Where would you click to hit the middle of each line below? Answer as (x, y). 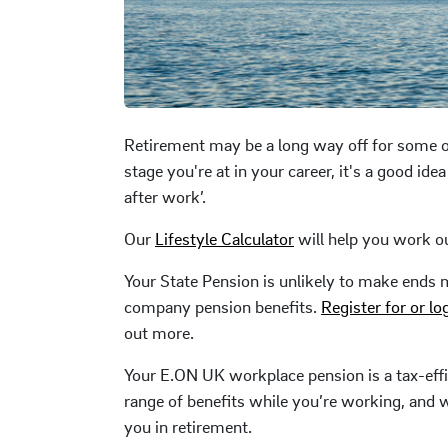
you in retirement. (188, 426)
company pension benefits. (222, 306)
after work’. (165, 196)
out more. (159, 332)
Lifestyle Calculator (224, 238)
